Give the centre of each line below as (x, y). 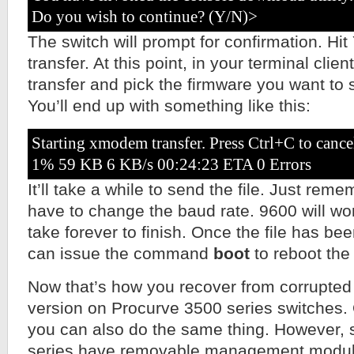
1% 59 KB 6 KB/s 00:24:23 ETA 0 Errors (171, 164)
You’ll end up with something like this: (169, 106)
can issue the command (121, 254)
